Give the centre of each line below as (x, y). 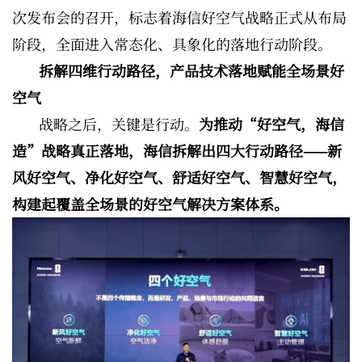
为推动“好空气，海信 (271, 124)
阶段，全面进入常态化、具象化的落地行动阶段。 (172, 44)
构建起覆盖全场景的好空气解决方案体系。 (150, 204)
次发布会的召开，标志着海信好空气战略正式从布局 (179, 17)
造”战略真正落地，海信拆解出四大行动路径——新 (177, 151)
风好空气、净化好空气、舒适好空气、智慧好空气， (179, 177)
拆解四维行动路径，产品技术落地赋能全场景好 (192, 71)
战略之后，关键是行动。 (119, 124)
